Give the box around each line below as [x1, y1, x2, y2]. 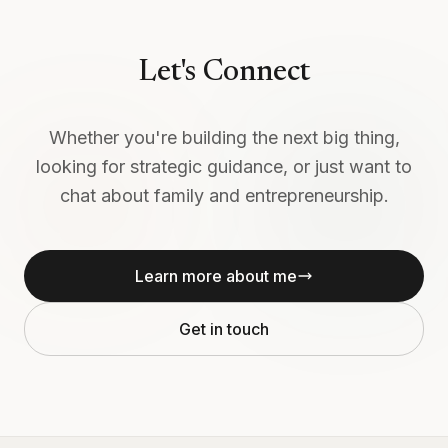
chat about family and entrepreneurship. [59, 184, 389, 206]
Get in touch [179, 318, 269, 339]
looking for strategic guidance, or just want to [36, 155, 412, 177]
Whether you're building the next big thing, [48, 126, 400, 148]
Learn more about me [135, 265, 297, 286]
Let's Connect [138, 57, 310, 88]
